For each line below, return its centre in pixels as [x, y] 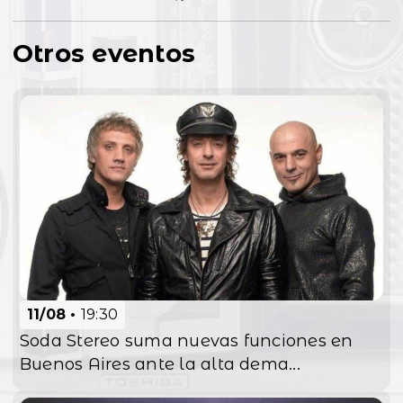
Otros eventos [104, 54]
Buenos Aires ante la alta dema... [160, 363]
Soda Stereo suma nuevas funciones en [187, 340]
